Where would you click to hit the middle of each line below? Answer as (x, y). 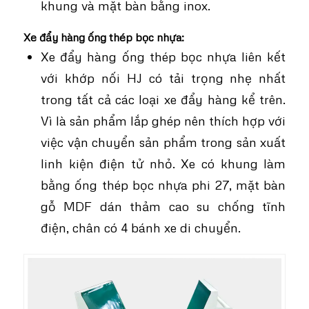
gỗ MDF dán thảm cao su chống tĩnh (163, 206)
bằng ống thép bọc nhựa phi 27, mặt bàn (163, 185)
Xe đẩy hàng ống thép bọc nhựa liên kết (163, 57)
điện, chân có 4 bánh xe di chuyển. (140, 228)
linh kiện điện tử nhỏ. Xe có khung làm (163, 163)
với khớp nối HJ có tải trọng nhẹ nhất (163, 78)
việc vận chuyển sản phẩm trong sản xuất (163, 142)
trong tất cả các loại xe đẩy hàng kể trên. (163, 99)
